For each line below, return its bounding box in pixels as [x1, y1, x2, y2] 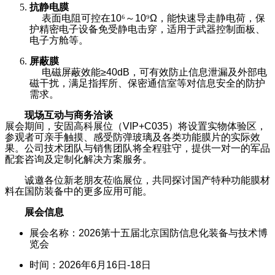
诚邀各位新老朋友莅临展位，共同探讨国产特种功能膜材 [25, 175, 270, 185]
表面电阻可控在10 [42, 13, 122, 23]
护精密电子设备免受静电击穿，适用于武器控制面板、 [29, 24, 265, 34]
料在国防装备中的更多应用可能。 [5, 186, 152, 196]
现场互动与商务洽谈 [25, 110, 113, 120]
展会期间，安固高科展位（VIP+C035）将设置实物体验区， [5, 121, 266, 131]
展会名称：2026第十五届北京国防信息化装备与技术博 [29, 228, 268, 238]
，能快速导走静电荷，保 [157, 13, 265, 23]
